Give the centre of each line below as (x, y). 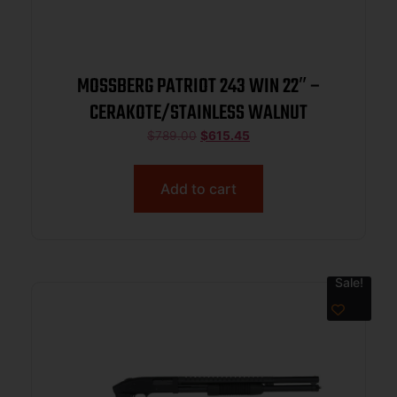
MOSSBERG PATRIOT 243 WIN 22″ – (198, 86)
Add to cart (198, 188)
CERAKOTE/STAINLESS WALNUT (198, 113)
